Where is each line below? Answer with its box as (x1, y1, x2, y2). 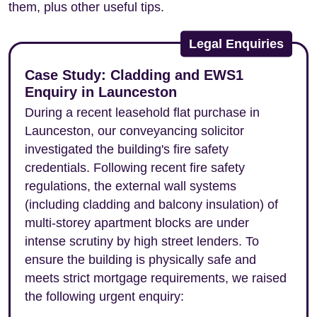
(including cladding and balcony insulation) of (25, 197, 278, 212)
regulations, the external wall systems (25, 179, 236, 193)
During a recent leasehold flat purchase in (25, 105, 260, 120)
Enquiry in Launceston (25, 84, 177, 100)
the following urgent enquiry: (25, 289, 184, 304)
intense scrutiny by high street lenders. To (25, 234, 259, 248)
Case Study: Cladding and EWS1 (25, 67, 243, 83)
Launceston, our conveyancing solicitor (25, 124, 244, 138)
